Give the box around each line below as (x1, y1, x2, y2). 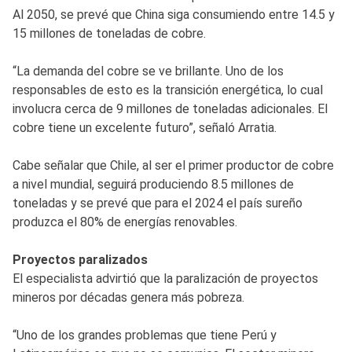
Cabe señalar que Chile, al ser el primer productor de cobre (13, 157, 334, 173)
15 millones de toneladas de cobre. (13, 25, 206, 41)
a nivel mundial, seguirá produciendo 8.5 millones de (13, 176, 294, 192)
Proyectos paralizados (13, 251, 148, 267)
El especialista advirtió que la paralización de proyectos (13, 270, 318, 286)
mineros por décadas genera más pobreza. (13, 289, 244, 305)
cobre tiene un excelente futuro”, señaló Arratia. (13, 119, 277, 135)
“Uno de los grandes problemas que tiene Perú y (13, 327, 277, 343)
